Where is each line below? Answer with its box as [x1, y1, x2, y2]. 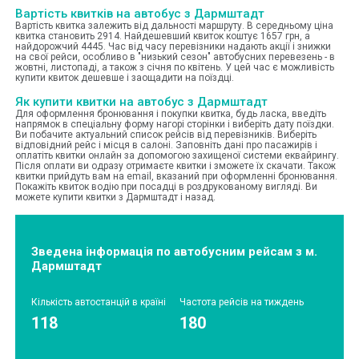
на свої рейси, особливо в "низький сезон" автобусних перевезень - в [15, 50, 335, 63]
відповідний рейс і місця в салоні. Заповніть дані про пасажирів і [15, 139, 317, 151]
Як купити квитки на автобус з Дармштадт [15, 94, 268, 109]
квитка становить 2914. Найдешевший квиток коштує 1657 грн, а [15, 30, 310, 42]
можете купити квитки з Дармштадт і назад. [15, 191, 216, 203]
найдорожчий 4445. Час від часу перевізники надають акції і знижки [15, 40, 331, 52]
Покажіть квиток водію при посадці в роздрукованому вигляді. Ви [15, 180, 317, 192]
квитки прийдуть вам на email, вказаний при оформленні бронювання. [15, 170, 337, 182]
